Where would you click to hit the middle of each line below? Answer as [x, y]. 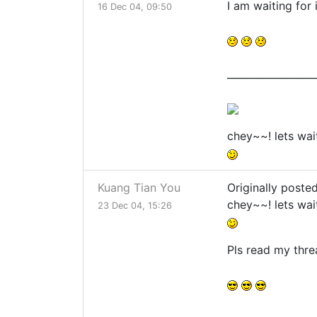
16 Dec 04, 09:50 [135, 7]
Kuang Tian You [139, 188]
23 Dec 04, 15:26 [135, 206]
